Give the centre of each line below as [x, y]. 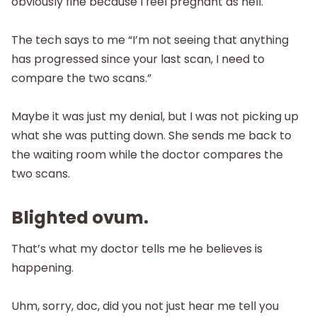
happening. [42, 268]
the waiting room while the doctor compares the [147, 154]
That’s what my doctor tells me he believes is [137, 249]
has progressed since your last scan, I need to [138, 59]
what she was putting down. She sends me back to [151, 135]
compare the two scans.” [81, 78]
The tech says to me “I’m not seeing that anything [150, 40]
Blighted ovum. [80, 217]
